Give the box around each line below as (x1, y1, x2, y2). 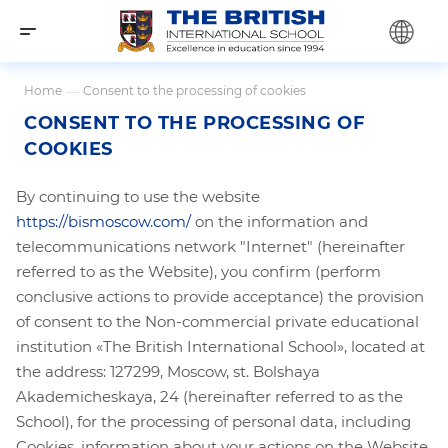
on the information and (191, 212, 368, 232)
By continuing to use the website (16, 187, 260, 207)
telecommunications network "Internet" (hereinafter (16, 237, 405, 257)
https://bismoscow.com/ (16, 212, 191, 232)
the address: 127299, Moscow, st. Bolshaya (16, 362, 320, 382)
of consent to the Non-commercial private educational (16, 312, 419, 332)
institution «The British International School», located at (16, 337, 425, 357)
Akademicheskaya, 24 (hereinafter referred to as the (16, 387, 403, 407)
